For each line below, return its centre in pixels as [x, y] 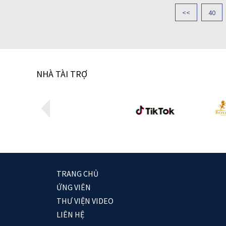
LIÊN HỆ [70, 214]
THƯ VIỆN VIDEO [85, 201]
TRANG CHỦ [77, 173]
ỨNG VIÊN [74, 187]
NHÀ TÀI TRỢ [62, 74]
